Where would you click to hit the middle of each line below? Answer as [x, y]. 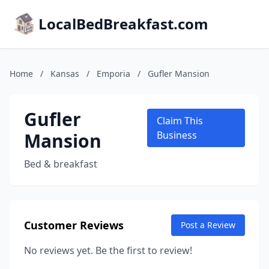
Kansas [65, 74]
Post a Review [208, 225]
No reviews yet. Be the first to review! [108, 250]
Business [177, 135]
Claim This [180, 121]
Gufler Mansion [179, 74]
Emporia [113, 74]
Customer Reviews [74, 225]
